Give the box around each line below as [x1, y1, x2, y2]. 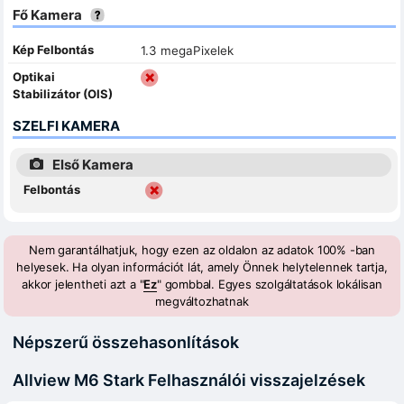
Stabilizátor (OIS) [13, 86, 113, 101]
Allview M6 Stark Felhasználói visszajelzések [13, 370, 365, 390]
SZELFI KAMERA [13, 116, 120, 134]
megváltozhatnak [155, 293, 249, 308]
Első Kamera [52, 155, 133, 173]
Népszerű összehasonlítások [13, 332, 239, 352]
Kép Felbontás [13, 41, 94, 57]
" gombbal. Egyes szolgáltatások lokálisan [157, 276, 382, 291]
